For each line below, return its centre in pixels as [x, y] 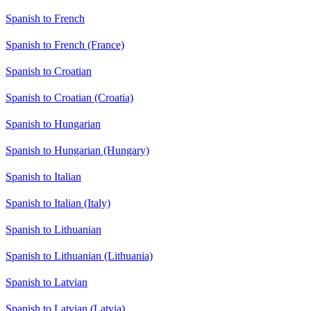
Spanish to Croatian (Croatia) [69, 97]
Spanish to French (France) [65, 44]
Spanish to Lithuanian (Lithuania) [79, 255]
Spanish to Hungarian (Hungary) [77, 150]
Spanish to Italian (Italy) [58, 203]
